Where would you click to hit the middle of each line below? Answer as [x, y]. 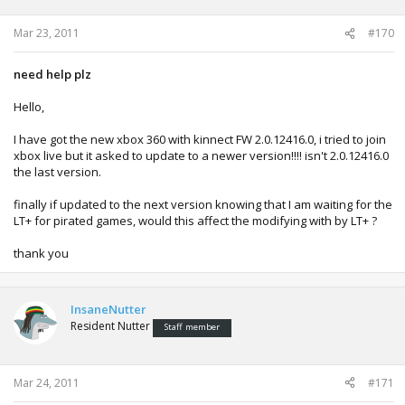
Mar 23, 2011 [47, 33]
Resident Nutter [110, 326]
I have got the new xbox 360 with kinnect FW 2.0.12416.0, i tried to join [200, 139]
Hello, [29, 107]
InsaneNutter [108, 309]
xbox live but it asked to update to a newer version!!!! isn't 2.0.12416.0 [201, 155]
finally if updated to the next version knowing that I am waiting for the [203, 204]
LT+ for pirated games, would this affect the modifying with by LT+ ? [195, 221]
